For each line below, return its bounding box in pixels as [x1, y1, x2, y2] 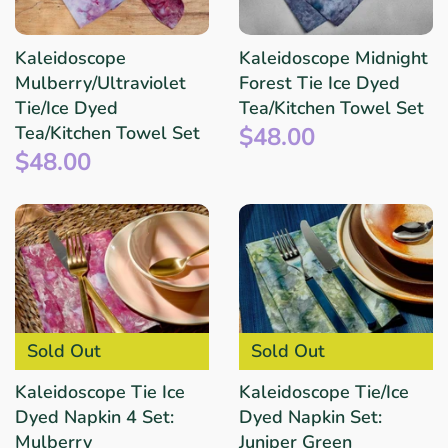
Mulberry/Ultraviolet [15, 71, 186, 96]
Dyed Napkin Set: [239, 405, 382, 430]
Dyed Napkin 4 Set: [15, 405, 174, 430]
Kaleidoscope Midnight [239, 46, 428, 71]
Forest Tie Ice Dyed [239, 71, 400, 96]
